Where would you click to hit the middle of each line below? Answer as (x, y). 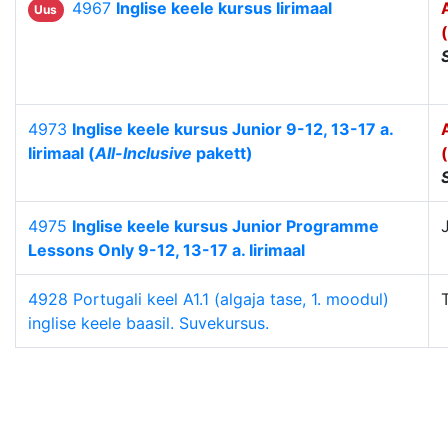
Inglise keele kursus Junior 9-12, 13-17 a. (232, 129)
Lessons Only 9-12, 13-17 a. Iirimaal (166, 250)
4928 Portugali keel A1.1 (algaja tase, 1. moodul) (208, 299)
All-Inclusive (143, 153)
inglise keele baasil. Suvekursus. (148, 323)
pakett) (222, 153)
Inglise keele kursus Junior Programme (225, 226)
